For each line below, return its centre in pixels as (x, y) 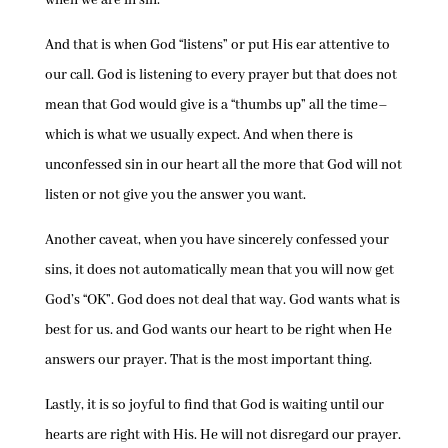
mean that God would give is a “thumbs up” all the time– (216, 105)
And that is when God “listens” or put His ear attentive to (217, 45)
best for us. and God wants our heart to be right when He (218, 330)
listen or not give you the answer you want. (175, 195)
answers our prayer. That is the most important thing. (208, 360)
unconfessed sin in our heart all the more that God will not (223, 165)
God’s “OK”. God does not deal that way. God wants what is (222, 300)
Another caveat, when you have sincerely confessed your (216, 240)
